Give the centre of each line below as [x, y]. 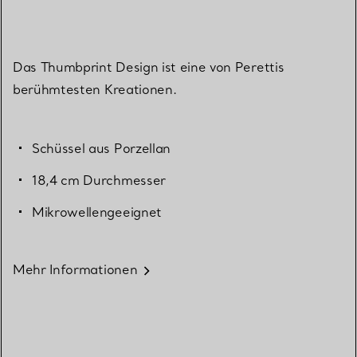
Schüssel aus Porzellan [101, 149]
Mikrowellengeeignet [97, 212]
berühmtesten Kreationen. [95, 90]
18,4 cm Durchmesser [99, 180]
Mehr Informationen [75, 270]
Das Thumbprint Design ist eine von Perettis [149, 67]
